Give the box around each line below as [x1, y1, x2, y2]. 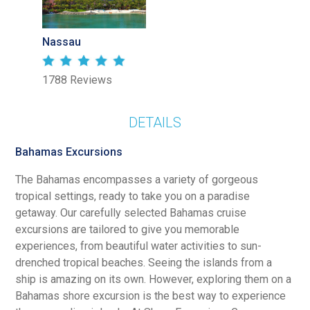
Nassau [42, 35, 81, 48]
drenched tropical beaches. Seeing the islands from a [15, 255, 273, 269]
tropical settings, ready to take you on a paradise [15, 189, 250, 203]
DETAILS [129, 113, 181, 131]
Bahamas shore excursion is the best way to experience [15, 289, 286, 302]
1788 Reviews [42, 73, 112, 86]
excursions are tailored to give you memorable [15, 222, 240, 236]
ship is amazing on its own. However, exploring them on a [15, 272, 292, 286]
